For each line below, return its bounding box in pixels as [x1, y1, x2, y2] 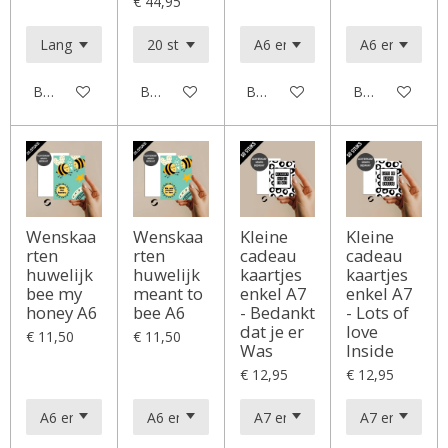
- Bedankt [239, 300, 315, 324]
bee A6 [132, 300, 186, 324]
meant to [132, 281, 203, 305]
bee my [26, 281, 82, 305]
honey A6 [26, 300, 98, 324]
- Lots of [346, 300, 410, 324]
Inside [346, 338, 395, 362]
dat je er [239, 319, 304, 343]
